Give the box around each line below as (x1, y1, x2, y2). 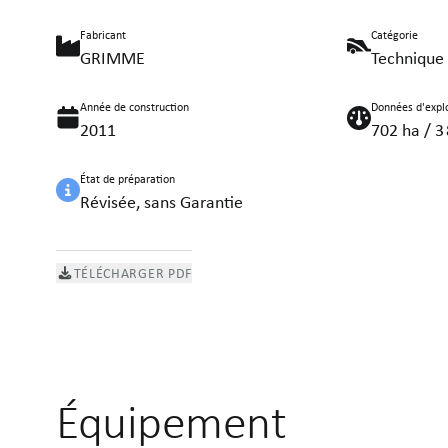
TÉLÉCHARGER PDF (73, 264, 192, 282)
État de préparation (80, 171, 175, 187)
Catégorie (370, 27, 418, 43)
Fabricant (80, 27, 126, 43)
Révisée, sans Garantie (80, 190, 243, 213)
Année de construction (80, 99, 189, 115)
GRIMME (80, 46, 145, 69)
